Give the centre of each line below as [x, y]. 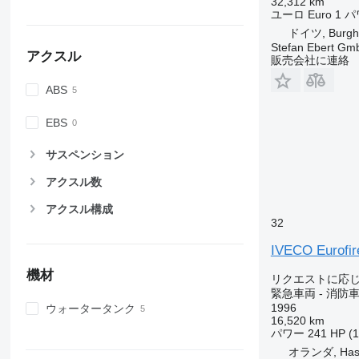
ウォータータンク [90, 309]
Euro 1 [324, 14]
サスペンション [85, 154]
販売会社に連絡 [310, 60]
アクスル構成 [79, 210]
